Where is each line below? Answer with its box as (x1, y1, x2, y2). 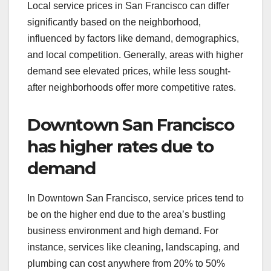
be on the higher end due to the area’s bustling (27, 209, 226, 220)
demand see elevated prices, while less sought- (27, 66, 230, 76)
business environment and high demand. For (27, 225, 218, 236)
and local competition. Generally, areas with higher (27, 50, 243, 60)
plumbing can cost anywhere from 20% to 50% (27, 258, 225, 269)
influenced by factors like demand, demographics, (27, 33, 239, 44)
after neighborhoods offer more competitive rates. (27, 82, 236, 93)
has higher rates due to (27, 136, 214, 157)
